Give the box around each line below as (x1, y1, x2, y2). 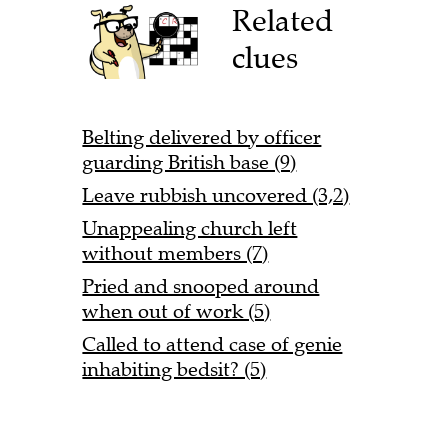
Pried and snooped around (82, 273, 320, 299)
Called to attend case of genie (82, 331, 343, 357)
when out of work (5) (82, 298, 271, 324)
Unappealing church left (82, 215, 298, 241)
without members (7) (82, 240, 269, 266)
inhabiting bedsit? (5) (82, 356, 267, 382)
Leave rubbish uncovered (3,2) (82, 182, 350, 208)
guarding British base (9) (82, 149, 297, 175)
